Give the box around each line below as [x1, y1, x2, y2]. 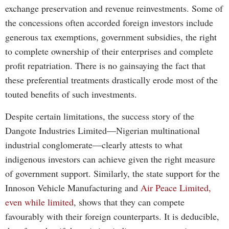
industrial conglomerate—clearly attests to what [5, 138, 182, 151]
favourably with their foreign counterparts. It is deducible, [5, 210, 219, 222]
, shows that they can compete [74, 195, 185, 208]
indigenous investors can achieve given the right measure [5, 152, 215, 165]
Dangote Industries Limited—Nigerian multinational [5, 124, 200, 136]
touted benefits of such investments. [5, 88, 137, 101]
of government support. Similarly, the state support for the [5, 167, 220, 179]
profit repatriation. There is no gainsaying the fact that [5, 59, 205, 72]
